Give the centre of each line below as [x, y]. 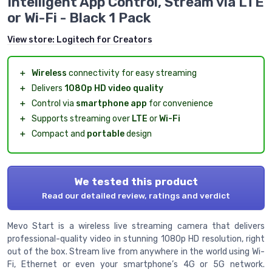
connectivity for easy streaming [132, 73]
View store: [32, 39]
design [138, 134]
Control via [54, 103]
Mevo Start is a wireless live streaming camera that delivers [136, 226]
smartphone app [111, 103]
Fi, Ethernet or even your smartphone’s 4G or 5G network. [136, 264]
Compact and [59, 134]
